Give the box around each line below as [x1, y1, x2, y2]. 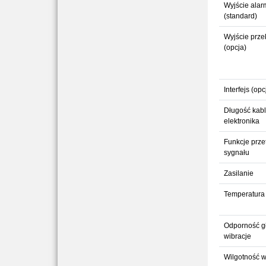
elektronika [223, 117, 259, 125]
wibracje [223, 232, 251, 240]
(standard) [223, 12, 257, 20]
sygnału [223, 148, 249, 157]
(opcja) [223, 43, 246, 52]
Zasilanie [223, 169, 254, 178]
